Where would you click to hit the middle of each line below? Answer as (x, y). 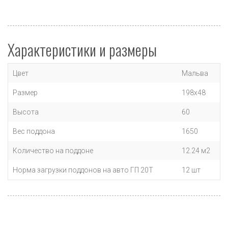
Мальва (195, 73)
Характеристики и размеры (82, 50)
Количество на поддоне (53, 151)
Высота (26, 112)
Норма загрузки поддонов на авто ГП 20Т (83, 170)
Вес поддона (34, 131)
